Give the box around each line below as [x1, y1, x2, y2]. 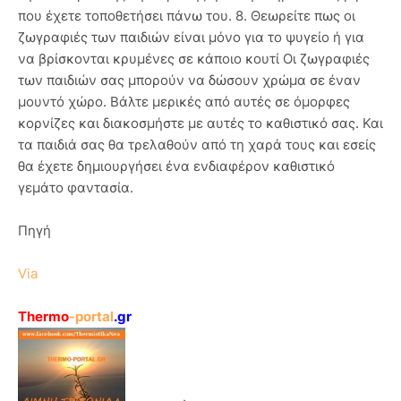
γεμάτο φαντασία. [18, 179, 133, 197]
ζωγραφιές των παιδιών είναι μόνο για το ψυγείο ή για [18, 29, 364, 47]
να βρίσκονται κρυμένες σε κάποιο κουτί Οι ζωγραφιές [18, 50, 370, 68]
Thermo [18, 308, 69, 326]
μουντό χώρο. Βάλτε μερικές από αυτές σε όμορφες [18, 93, 350, 111]
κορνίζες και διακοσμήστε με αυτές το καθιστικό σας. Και [18, 115, 383, 132]
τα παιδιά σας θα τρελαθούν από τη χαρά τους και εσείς [18, 136, 376, 154]
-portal [69, 308, 114, 326]
